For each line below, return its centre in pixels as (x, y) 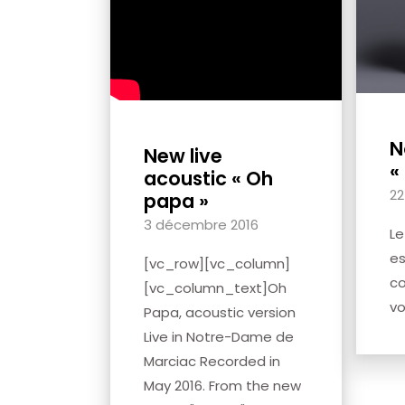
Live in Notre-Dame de (219, 336)
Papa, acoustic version (220, 312)
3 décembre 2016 (201, 224)
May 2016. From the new (222, 385)
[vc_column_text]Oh (215, 287)
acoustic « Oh (208, 178)
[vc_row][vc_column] (217, 263)
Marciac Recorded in (212, 361)
